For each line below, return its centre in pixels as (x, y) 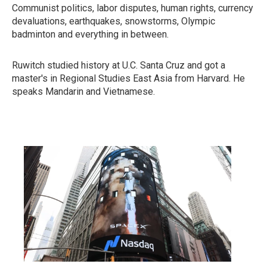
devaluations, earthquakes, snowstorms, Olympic (114, 21)
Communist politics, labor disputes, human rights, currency (133, 8)
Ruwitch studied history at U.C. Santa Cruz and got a (119, 65)
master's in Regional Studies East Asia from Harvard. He (128, 78)
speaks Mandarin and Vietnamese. (83, 91)
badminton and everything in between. (90, 34)
